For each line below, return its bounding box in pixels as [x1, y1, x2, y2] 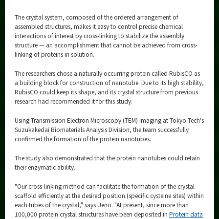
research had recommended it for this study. [15, 97, 132, 106]
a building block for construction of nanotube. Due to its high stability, [15, 78, 204, 87]
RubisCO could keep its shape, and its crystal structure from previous [15, 88, 198, 96]
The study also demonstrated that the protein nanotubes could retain [15, 153, 200, 162]
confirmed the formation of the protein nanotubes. [15, 134, 151, 143]
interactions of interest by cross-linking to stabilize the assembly [15, 31, 184, 40]
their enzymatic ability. [15, 163, 75, 172]
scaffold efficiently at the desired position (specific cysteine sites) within [15, 191, 204, 200]
